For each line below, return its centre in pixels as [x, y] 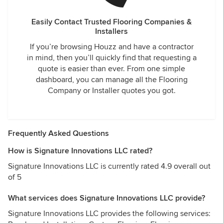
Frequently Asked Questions [58, 133]
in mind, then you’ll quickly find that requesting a [111, 58]
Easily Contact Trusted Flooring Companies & [111, 22]
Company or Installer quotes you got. [111, 91]
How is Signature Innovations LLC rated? [80, 151]
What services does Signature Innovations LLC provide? [107, 198]
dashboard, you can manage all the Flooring [111, 80]
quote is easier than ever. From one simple [111, 69]
